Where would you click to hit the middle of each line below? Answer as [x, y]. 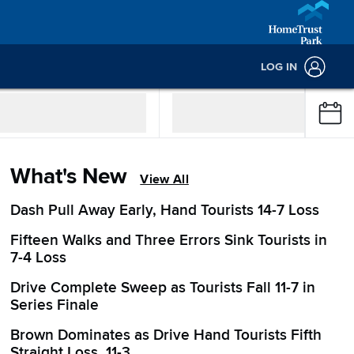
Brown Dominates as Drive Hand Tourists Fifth [166, 335]
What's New [69, 176]
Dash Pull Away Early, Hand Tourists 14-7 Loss [165, 211]
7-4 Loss [39, 258]
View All [164, 179]
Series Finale [55, 305]
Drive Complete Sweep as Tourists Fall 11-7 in [163, 288]
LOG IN [279, 66]
